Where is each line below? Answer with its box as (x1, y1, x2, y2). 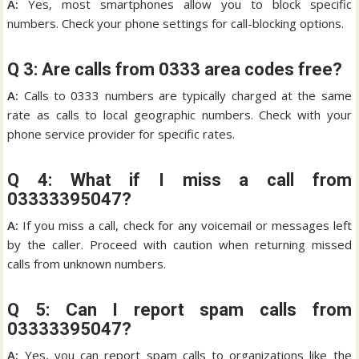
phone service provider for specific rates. (7, 125, 236, 142)
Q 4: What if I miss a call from (7, 169, 352, 190)
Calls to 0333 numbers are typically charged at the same (18, 87, 352, 103)
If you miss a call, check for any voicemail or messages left (18, 216, 352, 233)
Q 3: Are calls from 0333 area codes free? (7, 58, 343, 79)
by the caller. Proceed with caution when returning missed (7, 236, 352, 252)
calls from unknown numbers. (7, 255, 167, 272)
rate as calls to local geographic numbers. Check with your (7, 106, 352, 123)
